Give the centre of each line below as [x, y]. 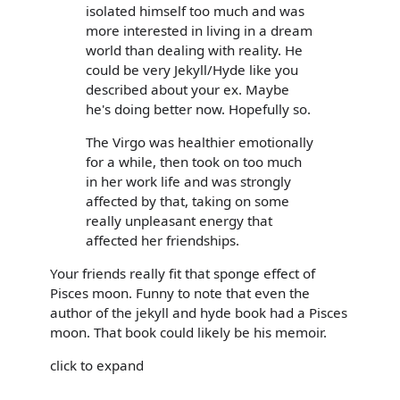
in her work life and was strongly [188, 181]
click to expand [97, 366]
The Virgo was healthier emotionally [200, 142]
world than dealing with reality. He [194, 50]
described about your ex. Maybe [187, 89]
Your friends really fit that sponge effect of [183, 273]
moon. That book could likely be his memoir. [188, 332]
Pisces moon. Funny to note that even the [180, 293]
